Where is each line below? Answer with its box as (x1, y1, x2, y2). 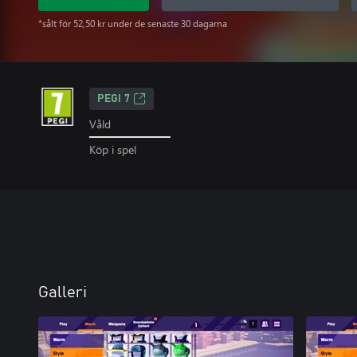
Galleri (38, 284, 87, 300)
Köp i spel (89, 141, 136, 157)
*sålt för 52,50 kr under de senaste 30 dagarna (38, 18, 227, 29)
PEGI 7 (97, 93, 130, 104)
